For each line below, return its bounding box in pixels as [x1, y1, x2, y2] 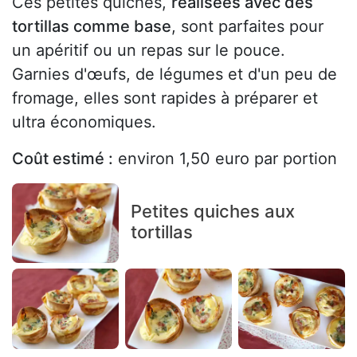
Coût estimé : [12, 148, 113, 168]
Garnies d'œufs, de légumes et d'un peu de [12, 64, 337, 84]
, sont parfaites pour [171, 16, 324, 36]
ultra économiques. [12, 112, 156, 131]
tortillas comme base [12, 16, 171, 36]
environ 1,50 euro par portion [113, 148, 337, 168]
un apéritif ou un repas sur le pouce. [12, 40, 285, 60]
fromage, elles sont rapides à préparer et [12, 88, 318, 108]
